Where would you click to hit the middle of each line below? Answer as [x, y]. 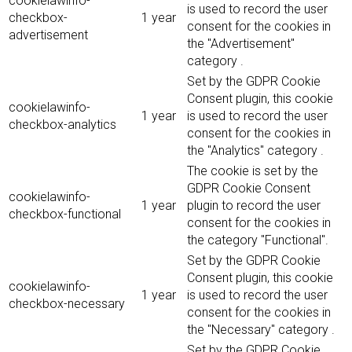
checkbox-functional [65, 214]
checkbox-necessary [67, 304]
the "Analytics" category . [255, 151]
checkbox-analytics [62, 125]
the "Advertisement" [241, 44]
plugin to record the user [254, 206]
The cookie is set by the [253, 171]
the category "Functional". [258, 240]
